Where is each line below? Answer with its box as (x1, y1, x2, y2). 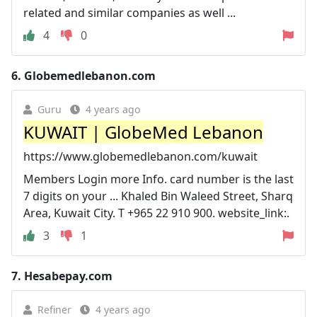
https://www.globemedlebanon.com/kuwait (23, 148, 258, 164)
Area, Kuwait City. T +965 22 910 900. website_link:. (23, 204, 289, 221)
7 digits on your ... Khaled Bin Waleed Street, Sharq (23, 188, 293, 204)
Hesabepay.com (24, 267, 113, 284)
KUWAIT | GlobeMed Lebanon (23, 120, 263, 144)
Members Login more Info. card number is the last (23, 171, 294, 187)
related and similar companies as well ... (23, 4, 236, 21)
